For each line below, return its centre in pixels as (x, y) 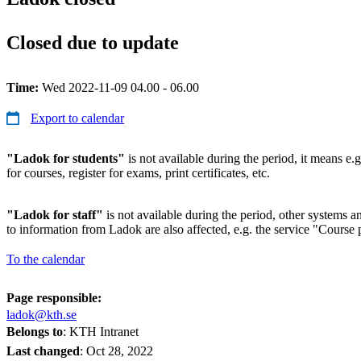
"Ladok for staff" (55, 214)
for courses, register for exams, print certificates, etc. (138, 172)
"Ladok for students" (66, 158)
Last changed (43, 351)
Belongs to (35, 331)
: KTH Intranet (101, 331)
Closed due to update (93, 42)
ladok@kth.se (41, 314)
